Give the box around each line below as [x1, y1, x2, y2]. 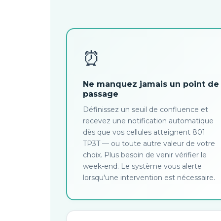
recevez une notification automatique [83, 116, 214, 125]
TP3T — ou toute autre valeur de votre [83, 139, 215, 148]
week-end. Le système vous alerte [83, 162, 202, 171]
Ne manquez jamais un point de [83, 79, 219, 89]
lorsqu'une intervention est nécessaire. [83, 173, 215, 182]
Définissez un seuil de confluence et [83, 105, 208, 114]
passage [83, 89, 118, 99]
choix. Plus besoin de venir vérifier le [83, 150, 207, 159]
